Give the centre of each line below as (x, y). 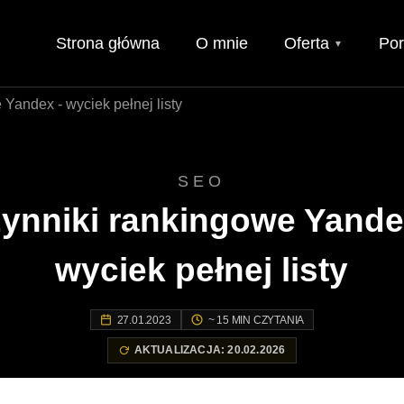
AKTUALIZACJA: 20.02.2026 (210, 350)
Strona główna (108, 43)
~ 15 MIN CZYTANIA (256, 320)
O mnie (222, 43)
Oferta (309, 43)
